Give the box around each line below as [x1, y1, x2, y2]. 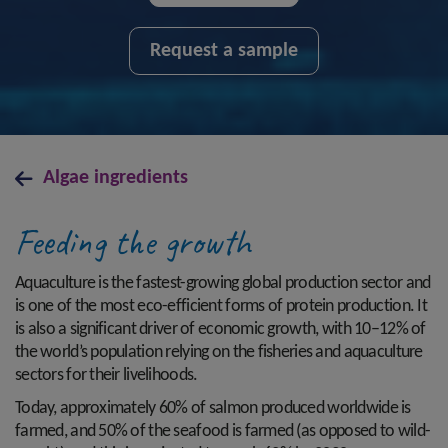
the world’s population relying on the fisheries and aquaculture [15, 343, 423, 362]
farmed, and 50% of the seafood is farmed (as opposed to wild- [15, 422, 431, 441]
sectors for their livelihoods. [15, 366, 201, 385]
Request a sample [150, 41, 298, 61]
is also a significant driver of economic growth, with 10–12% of [15, 320, 426, 339]
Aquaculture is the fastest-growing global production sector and [15, 274, 431, 293]
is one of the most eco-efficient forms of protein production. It [15, 297, 427, 316]
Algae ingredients [43, 168, 188, 188]
